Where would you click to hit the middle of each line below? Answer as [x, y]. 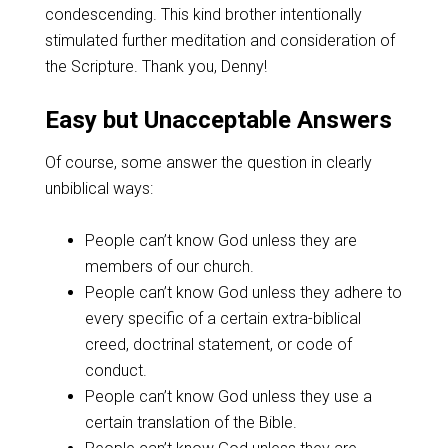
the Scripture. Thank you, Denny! [155, 66]
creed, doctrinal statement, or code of [218, 344]
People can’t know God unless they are [220, 240]
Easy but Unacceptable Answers [218, 120]
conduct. [115, 370]
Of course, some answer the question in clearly [208, 162]
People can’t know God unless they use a [228, 396]
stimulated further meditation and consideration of [219, 40]
